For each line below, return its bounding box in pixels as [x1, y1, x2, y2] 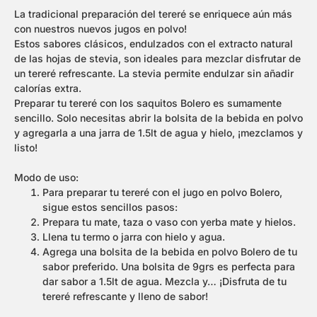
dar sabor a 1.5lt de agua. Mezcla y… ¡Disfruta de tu [42, 275, 287, 287]
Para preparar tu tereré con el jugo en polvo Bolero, [42, 185, 282, 198]
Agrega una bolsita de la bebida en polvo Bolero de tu [42, 245, 297, 258]
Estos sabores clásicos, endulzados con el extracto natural [14, 37, 293, 50]
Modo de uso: [14, 171, 79, 183]
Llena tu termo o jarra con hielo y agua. [42, 230, 225, 243]
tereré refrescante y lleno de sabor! [42, 289, 208, 302]
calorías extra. [14, 81, 81, 94]
